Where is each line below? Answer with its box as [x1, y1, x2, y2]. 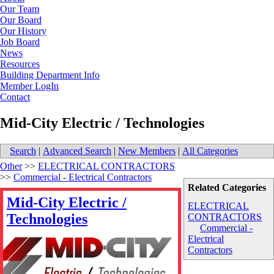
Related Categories [188, 182, 267, 193]
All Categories [182, 145, 238, 156]
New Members [118, 145, 176, 156]
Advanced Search [43, 145, 111, 156]
